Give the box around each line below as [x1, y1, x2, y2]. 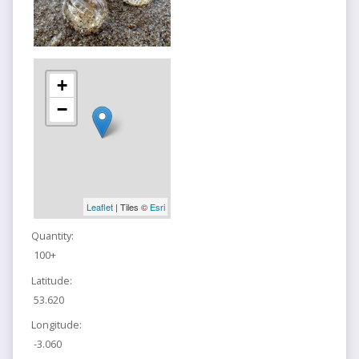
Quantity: [30, 228, 74, 244]
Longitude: [30, 317, 82, 333]
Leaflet [86, 200, 113, 214]
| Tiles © [112, 200, 150, 214]
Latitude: [30, 272, 72, 288]
